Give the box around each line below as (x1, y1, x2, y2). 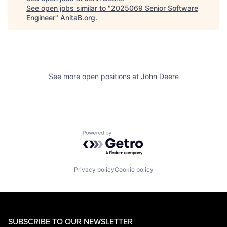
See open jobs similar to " (26, 4, 111, 12)
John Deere (140, 72, 179, 81)
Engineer (26, 13, 55, 22)
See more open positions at (48, 72, 141, 81)
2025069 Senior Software (111, 4, 198, 12)
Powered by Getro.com (83, 130, 172, 140)
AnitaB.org (60, 13, 95, 22)
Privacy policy (73, 165, 115, 173)
